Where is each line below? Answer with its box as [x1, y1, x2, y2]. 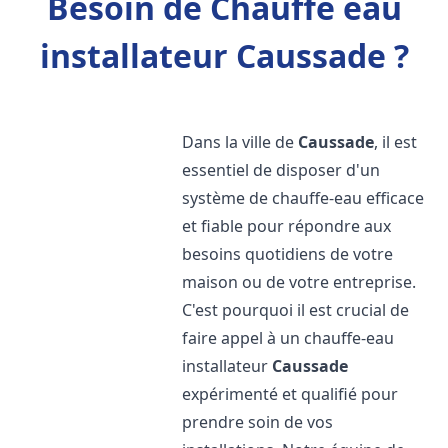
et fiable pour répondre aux [182, 215, 392, 237]
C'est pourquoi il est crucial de [182, 299, 410, 321]
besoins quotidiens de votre [182, 243, 394, 265]
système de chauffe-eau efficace [182, 187, 425, 209]
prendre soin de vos [182, 411, 334, 433]
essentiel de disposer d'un [182, 159, 381, 181]
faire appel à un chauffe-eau [182, 327, 395, 349]
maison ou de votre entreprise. [182, 271, 417, 293]
